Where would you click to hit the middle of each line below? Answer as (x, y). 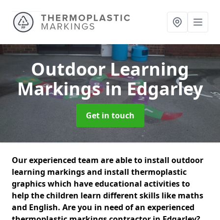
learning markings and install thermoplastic (99, 172)
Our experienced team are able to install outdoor (108, 160)
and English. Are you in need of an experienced (103, 207)
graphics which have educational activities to (101, 184)
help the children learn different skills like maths (108, 195)
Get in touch (110, 115)
